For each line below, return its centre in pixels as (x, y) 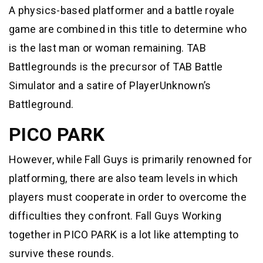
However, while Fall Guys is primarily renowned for (130, 159)
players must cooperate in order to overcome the (128, 197)
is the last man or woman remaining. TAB (108, 48)
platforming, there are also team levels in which (124, 178)
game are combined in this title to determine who (128, 29)
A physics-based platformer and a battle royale (122, 10)
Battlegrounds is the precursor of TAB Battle (116, 66)
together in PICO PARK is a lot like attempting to (124, 234)
